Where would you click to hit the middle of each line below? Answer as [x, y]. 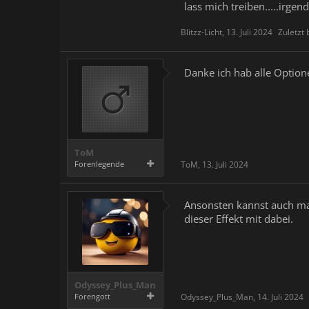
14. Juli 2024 [280, 297]
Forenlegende [99, 164]
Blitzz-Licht [201, 32]
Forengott [92, 296]
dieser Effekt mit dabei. [239, 219]
